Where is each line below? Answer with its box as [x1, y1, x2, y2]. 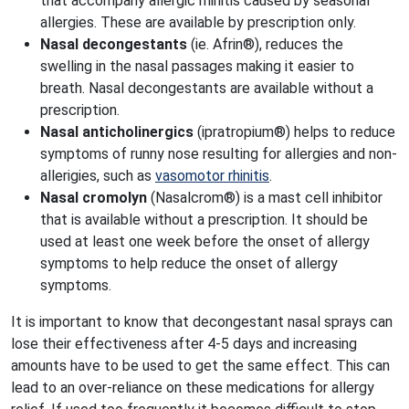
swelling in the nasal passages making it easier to [40, 58, 354, 75]
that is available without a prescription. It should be [40, 211, 368, 228]
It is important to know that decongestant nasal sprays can [11, 313, 393, 330]
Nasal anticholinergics [40, 123, 194, 141]
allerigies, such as [40, 167, 155, 184]
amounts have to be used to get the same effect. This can [11, 357, 390, 374]
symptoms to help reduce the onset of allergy [40, 255, 338, 272]
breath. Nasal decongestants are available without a [40, 79, 373, 97]
